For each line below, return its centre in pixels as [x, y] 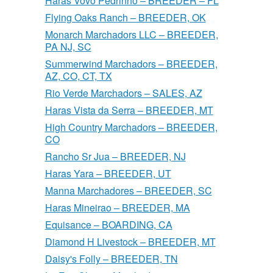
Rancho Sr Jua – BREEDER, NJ [115, 157]
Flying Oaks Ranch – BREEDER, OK [125, 18]
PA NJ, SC [68, 47]
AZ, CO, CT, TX [78, 76]
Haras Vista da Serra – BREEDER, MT [129, 110]
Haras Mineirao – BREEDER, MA [117, 208]
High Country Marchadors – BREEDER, [131, 127]
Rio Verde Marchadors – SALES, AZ [123, 93]
